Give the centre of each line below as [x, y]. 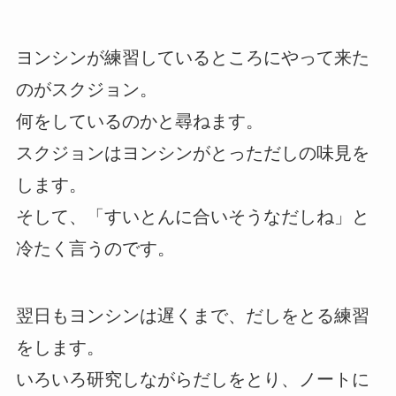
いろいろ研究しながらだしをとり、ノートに [192, 380]
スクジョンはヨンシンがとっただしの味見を [192, 153]
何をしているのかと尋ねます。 [139, 122]
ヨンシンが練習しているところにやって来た [192, 58]
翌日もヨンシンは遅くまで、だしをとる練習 [192, 316]
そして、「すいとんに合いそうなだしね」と [192, 217]
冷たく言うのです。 [95, 249]
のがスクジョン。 [86, 90]
